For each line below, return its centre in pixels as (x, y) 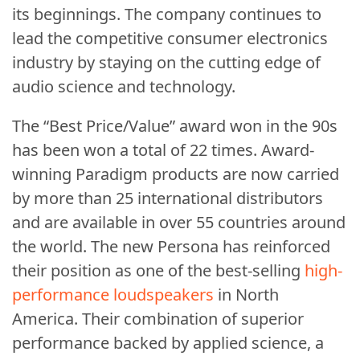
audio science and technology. (124, 87)
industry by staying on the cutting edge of (166, 63)
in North (246, 295)
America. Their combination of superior (158, 319)
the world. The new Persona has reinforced (171, 247)
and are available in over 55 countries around (179, 223)
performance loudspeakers (113, 295)
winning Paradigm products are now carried (176, 174)
